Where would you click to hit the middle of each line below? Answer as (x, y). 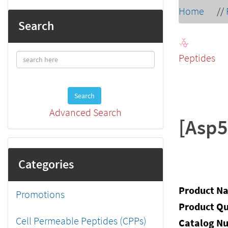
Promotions (40, 194)
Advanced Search (85, 112)
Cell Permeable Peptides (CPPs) (81, 221)
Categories (46, 164)
